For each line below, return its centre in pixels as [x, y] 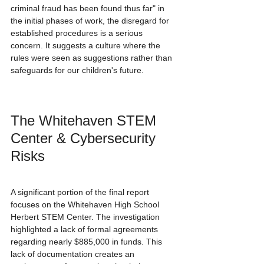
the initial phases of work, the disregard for [91, 21]
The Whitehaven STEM [85, 120]
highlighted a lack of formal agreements [85, 230]
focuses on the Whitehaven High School [86, 205]
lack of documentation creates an [74, 254]
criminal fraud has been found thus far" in [89, 9]
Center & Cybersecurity [85, 138]
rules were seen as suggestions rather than [93, 58]
